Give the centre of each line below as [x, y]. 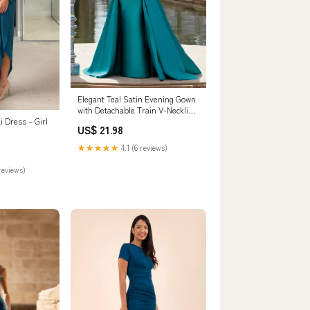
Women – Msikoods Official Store [137, 120]
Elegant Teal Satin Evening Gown [137, 98]
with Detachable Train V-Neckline [137, 109]
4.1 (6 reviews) [143, 147]
